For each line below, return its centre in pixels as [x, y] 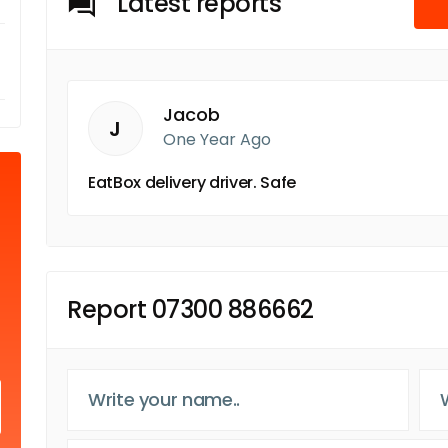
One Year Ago [217, 139]
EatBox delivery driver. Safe [192, 182]
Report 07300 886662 [190, 309]
